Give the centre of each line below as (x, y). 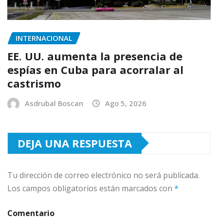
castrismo (34, 83)
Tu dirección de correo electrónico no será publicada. (103, 175)
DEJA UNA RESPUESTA (75, 143)
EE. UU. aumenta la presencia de (95, 56)
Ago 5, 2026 (126, 103)
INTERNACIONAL (44, 38)
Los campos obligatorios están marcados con (91, 188)
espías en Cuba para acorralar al (95, 69)
